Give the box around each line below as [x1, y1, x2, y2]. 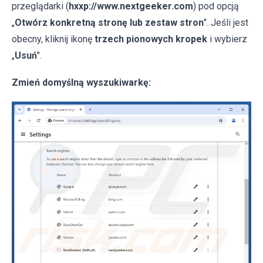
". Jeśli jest [204, 16, 248, 28]
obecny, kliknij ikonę [12, 33, 95, 45]
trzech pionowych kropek [95, 33, 207, 45]
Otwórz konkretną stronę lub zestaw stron [15, 16, 204, 28]
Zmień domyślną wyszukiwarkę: [12, 76, 151, 88]
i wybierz [207, 33, 247, 45]
